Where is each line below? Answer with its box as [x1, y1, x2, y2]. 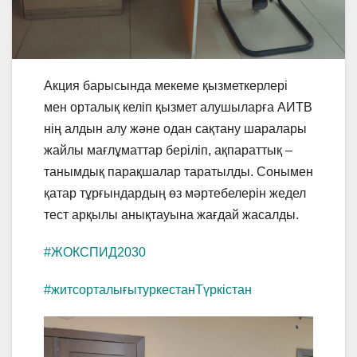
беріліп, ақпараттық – [166, 143, 292, 158]
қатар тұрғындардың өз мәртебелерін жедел [44, 186, 306, 201]
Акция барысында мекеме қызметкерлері [44, 79, 288, 93]
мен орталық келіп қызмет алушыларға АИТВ [44, 100, 312, 115]
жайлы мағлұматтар [44, 143, 166, 158]
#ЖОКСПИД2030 [44, 245, 146, 260]
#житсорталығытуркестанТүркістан [44, 283, 252, 297]
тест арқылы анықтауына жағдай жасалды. [44, 208, 299, 222]
